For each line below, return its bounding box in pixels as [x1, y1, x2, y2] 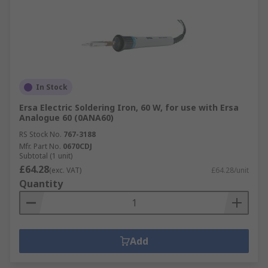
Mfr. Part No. [19, 141, 61, 151]
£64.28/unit [211, 165, 249, 175]
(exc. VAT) [49, 165, 81, 175]
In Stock [36, 82, 68, 92]
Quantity [19, 177, 63, 190]
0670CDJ [63, 141, 92, 151]
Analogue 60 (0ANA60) [19, 112, 114, 123]
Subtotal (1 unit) [19, 151, 72, 161]
